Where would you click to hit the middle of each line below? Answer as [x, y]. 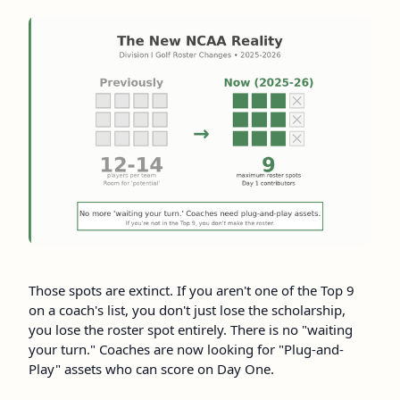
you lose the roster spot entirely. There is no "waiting [191, 330]
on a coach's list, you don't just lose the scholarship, [187, 310]
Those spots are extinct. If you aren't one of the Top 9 [192, 291]
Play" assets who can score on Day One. [151, 369]
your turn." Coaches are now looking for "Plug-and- [186, 350]
